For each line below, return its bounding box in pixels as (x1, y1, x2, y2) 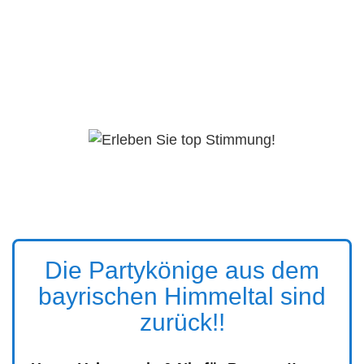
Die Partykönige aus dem (45, 257, 319, 284)
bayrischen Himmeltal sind (38, 283, 326, 310)
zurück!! (139, 309, 225, 336)
